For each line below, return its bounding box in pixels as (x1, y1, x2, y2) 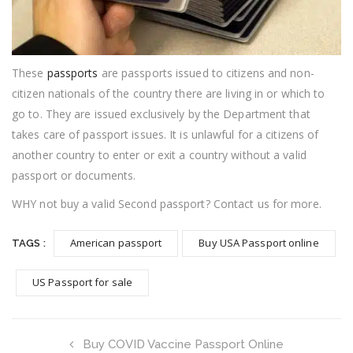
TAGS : (12, 236, 46, 249)
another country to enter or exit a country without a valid (12, 147, 307, 162)
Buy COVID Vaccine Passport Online (83, 336, 284, 351)
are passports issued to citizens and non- (98, 65, 314, 80)
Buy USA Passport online (199, 235, 319, 250)
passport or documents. (12, 167, 136, 183)
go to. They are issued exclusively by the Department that (12, 106, 310, 121)
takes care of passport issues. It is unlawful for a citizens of (12, 126, 319, 142)
